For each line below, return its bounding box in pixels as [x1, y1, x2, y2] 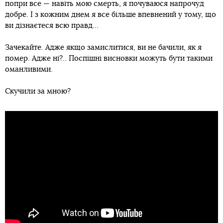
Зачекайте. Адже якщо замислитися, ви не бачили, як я [5, 44, 202, 52]
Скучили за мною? [5, 88, 71, 96]
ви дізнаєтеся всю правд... [5, 22, 99, 30]
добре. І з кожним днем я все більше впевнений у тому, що [5, 11, 216, 19]
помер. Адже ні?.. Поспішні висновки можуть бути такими [5, 55, 213, 63]
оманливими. [5, 66, 53, 74]
